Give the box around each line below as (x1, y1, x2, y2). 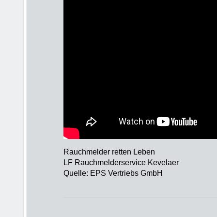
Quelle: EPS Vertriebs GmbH (63, 169, 163, 177)
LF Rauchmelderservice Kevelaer (63, 158, 179, 167)
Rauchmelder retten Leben (63, 148, 155, 156)
